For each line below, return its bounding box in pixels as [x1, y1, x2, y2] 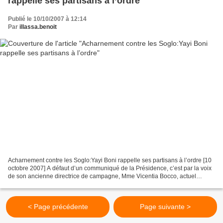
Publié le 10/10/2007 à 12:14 [8, 15, 87, 23]
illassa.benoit [19, 23, 57, 31]
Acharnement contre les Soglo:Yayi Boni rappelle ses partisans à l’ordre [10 [8, 156, 212, 164]
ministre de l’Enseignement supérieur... [8, 180, 113, 188]
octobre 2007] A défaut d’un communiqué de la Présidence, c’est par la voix [8, 164, 212, 172]
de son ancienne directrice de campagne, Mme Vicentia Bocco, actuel [8, 172, 196, 180]
